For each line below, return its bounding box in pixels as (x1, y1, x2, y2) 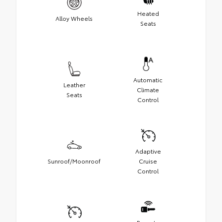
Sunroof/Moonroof (48, 156, 101, 165)
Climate (137, 85, 159, 94)
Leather (63, 80, 85, 89)
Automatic (133, 75, 163, 84)
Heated (137, 8, 159, 17)
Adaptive (135, 146, 161, 155)
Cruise (139, 156, 157, 165)
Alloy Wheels (55, 13, 93, 22)
